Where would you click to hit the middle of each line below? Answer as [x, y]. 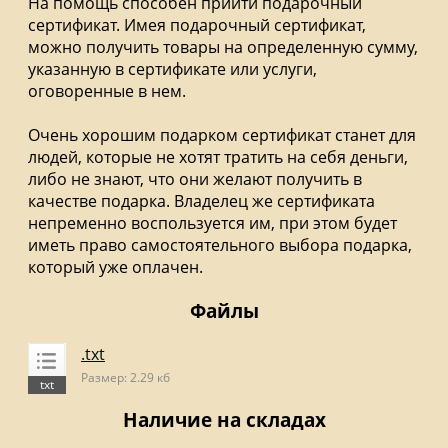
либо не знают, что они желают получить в [195, 179]
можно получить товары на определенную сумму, [223, 47]
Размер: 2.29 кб [125, 377]
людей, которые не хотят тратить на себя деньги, [218, 157]
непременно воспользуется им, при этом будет [212, 223]
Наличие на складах [224, 419]
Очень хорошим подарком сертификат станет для [222, 135]
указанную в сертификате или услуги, [172, 69]
